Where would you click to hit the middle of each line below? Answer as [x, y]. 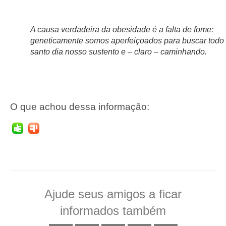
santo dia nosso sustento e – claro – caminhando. [119, 52]
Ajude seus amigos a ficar [113, 194]
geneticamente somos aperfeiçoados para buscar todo [127, 41]
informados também [113, 210]
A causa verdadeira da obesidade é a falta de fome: [122, 30]
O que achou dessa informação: [80, 107]
